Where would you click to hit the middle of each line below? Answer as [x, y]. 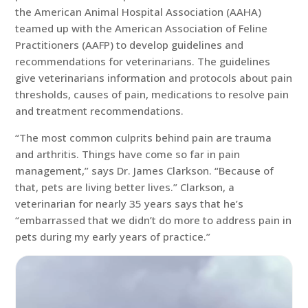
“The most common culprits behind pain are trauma [144, 137]
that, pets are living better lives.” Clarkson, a [125, 187]
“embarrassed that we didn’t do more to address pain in [154, 220]
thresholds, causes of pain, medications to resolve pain [152, 94]
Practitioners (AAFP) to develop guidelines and [130, 45]
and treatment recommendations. [100, 111]
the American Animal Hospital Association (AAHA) [139, 12]
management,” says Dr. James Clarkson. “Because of [145, 170]
